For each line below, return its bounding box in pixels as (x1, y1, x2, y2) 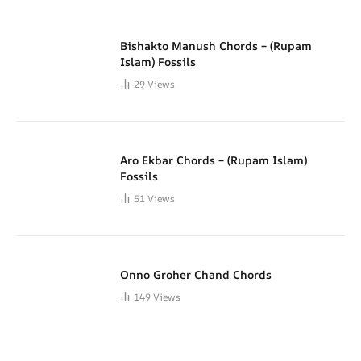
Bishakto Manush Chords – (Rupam (120, 38, 312, 54)
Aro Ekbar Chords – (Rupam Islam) (120, 152, 307, 168)
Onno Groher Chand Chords (120, 267, 272, 283)
